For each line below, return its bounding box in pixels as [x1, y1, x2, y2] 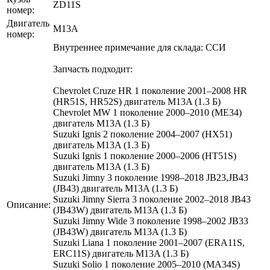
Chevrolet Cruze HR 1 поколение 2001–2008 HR [53, 85, 247, 96]
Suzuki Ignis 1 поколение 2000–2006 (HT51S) [53, 150, 236, 161]
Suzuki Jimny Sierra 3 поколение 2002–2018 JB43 [53, 193, 251, 204]
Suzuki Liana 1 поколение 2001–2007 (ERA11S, [53, 237, 245, 248]
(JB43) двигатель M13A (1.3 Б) [53, 183, 178, 193]
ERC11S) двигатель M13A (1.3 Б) [53, 248, 189, 259]
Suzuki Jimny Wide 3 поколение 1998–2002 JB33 [53, 215, 248, 226]
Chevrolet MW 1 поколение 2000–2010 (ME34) [53, 107, 242, 118]
